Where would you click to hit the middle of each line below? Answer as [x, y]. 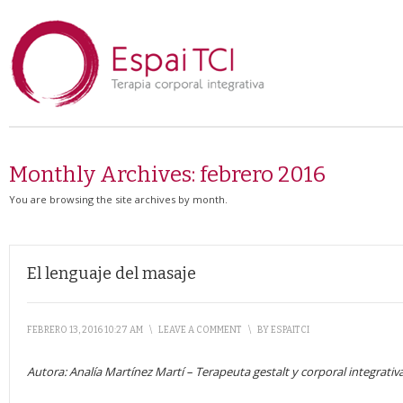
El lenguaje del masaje [112, 273]
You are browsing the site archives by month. [118, 199]
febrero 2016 [263, 175]
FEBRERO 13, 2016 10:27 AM [85, 330]
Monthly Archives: [104, 175]
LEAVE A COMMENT [200, 330]
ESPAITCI [290, 330]
